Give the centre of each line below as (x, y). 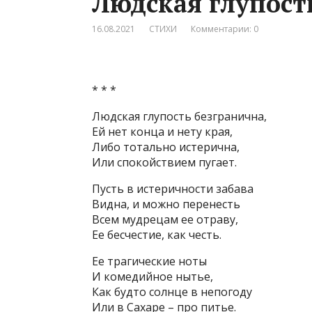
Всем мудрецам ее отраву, (165, 219)
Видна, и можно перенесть (166, 204)
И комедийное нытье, (153, 276)
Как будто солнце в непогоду (172, 292)
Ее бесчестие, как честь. (157, 235)
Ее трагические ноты (149, 261)
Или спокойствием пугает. (164, 162)
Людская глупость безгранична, (179, 116)
